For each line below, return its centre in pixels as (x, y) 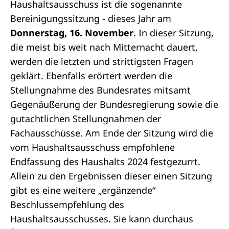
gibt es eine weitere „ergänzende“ (83, 190)
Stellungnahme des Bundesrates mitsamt (100, 90)
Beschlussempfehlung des (67, 204)
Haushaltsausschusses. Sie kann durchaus (102, 219)
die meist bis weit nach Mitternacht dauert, (104, 47)
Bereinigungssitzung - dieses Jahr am (91, 18)
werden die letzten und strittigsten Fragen (102, 61)
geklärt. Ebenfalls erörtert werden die (91, 76)
